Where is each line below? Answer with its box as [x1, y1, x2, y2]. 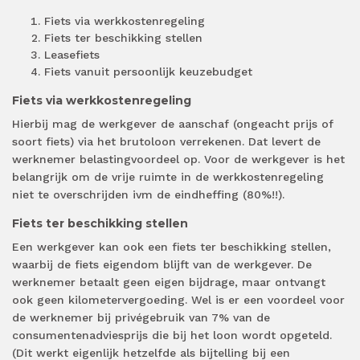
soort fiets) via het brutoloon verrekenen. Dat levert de [12, 135, 321, 149]
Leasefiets [44, 48, 100, 62]
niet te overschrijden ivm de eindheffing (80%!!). [12, 188, 284, 202]
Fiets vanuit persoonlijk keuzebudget [44, 65, 252, 79]
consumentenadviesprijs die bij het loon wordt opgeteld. [12, 329, 332, 342]
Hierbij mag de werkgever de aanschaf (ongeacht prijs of [12, 117, 333, 131]
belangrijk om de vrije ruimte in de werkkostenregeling [12, 170, 324, 184]
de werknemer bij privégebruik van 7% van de [12, 311, 270, 325]
